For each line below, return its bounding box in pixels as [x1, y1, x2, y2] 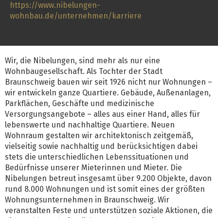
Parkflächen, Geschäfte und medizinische [5, 98, 154, 108]
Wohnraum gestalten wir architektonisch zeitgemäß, [5, 130, 193, 140]
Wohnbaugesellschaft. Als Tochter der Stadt [5, 66, 163, 76]
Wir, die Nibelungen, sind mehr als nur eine [5, 55, 160, 65]
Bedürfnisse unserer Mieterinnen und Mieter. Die [5, 163, 182, 172]
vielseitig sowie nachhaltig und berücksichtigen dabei [5, 141, 198, 151]
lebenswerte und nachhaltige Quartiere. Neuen [5, 120, 175, 129]
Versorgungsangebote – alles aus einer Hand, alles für [5, 109, 200, 119]
